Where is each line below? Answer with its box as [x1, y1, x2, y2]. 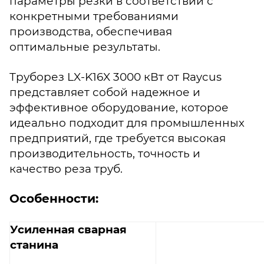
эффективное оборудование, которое [9, 100, 229, 114]
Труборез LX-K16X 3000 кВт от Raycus [9, 70, 222, 84]
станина [10, 237, 58, 252]
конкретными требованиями [9, 9, 179, 23]
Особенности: [9, 191, 98, 206]
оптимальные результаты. [9, 39, 160, 54]
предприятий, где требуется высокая [9, 131, 226, 145]
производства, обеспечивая [9, 24, 172, 38]
